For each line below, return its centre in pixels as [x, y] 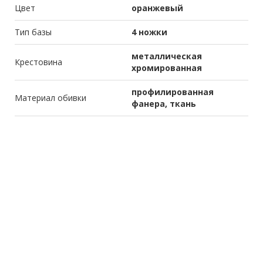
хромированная [167, 68]
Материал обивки [50, 98]
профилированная [173, 92]
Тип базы [33, 32]
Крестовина [38, 62]
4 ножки [149, 32]
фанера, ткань [164, 104]
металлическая [167, 56]
